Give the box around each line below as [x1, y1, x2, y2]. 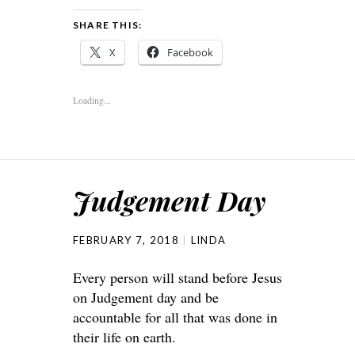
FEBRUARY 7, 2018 [73, 234, 179, 246]
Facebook [167, 45, 213, 59]
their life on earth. [73, 327, 176, 346]
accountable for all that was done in [73, 307, 277, 326]
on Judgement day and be [73, 288, 219, 307]
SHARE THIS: [73, 19, 143, 31]
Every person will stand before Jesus [73, 268, 282, 287]
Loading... [73, 94, 111, 106]
